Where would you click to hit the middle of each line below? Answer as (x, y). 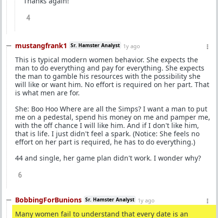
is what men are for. (47, 92)
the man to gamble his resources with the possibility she (108, 76)
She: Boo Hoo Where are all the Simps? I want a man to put (111, 109)
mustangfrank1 (41, 45)
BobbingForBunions (48, 200)
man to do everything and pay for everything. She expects (110, 68)
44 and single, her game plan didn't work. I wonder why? (108, 158)
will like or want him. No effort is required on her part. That (112, 84)
